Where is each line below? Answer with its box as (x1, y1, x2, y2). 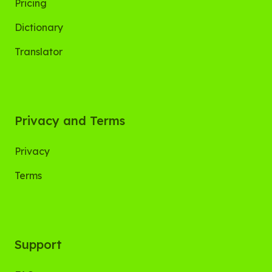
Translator (15, 46, 63, 58)
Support (15, 237, 62, 252)
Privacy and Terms (15, 113, 125, 128)
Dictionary (15, 21, 63, 33)
